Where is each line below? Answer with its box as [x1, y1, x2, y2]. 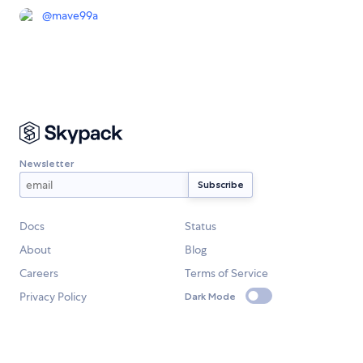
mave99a [52, 8, 98, 23]
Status [185, 219, 216, 234]
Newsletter [19, 156, 74, 169]
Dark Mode [185, 289, 236, 302]
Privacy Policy [19, 289, 87, 305]
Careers [19, 266, 58, 281]
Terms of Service [185, 266, 268, 281]
